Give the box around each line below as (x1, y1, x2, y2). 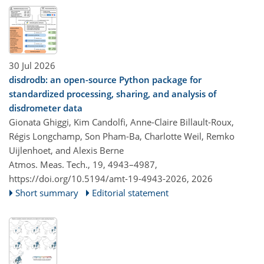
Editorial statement (92, 187, 169, 199)
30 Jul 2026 (9, 60, 55, 72)
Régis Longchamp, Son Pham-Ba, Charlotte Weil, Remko (9, 130, 235, 143)
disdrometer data (9, 102, 82, 114)
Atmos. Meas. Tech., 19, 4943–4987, (9, 159, 157, 171)
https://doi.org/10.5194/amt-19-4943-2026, (9, 173, 189, 185)
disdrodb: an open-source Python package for (9, 74, 202, 86)
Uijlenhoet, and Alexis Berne (9, 144, 124, 157)
